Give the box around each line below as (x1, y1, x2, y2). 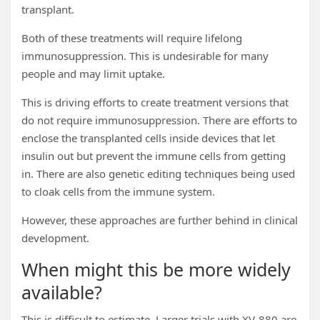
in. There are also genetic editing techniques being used (21, 166, 295, 181)
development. (21, 231, 89, 245)
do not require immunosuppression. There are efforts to (21, 113, 297, 127)
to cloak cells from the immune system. (21, 184, 215, 199)
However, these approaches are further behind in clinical (21, 213, 298, 227)
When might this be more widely (21, 257, 291, 281)
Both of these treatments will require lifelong (21, 31, 242, 45)
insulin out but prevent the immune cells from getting (21, 149, 286, 163)
